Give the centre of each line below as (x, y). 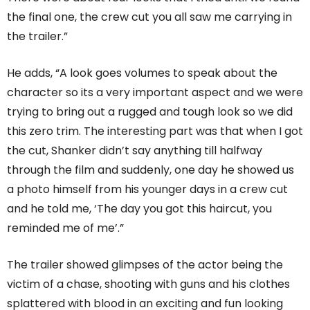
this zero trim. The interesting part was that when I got (155, 131)
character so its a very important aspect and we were (155, 92)
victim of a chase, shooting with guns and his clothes (148, 284)
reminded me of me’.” (65, 228)
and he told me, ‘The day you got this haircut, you (139, 208)
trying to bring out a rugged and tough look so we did (150, 111)
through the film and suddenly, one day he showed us (151, 170)
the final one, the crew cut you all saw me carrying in (149, 17)
